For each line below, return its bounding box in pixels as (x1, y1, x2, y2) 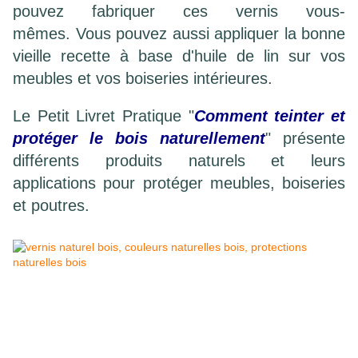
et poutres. (13, 197, 89, 215)
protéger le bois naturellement (13, 129, 265, 148)
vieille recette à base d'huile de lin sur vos (13, 47, 345, 66)
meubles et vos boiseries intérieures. (13, 70, 277, 88)
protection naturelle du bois (13, 311, 169, 324)
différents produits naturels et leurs (13, 152, 345, 170)
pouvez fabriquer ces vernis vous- (13, 2, 345, 21)
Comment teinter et (193, 107, 346, 125)
